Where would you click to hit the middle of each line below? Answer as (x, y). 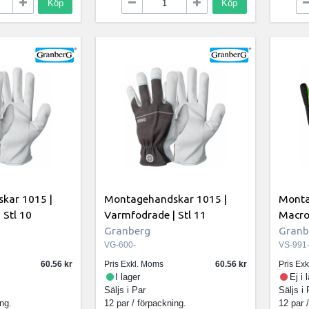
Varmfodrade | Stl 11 (155, 214)
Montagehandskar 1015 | (165, 198)
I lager (128, 277)
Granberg (127, 230)
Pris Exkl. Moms (133, 264)
